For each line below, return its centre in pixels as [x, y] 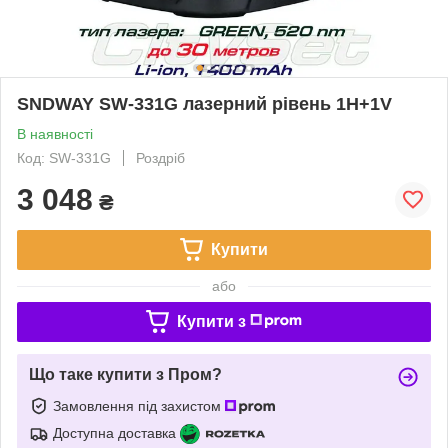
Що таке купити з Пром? [125, 374]
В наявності [55, 133]
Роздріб [160, 157]
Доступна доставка [114, 432]
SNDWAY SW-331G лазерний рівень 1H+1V [204, 103]
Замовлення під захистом [139, 405]
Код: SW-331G [64, 157]
